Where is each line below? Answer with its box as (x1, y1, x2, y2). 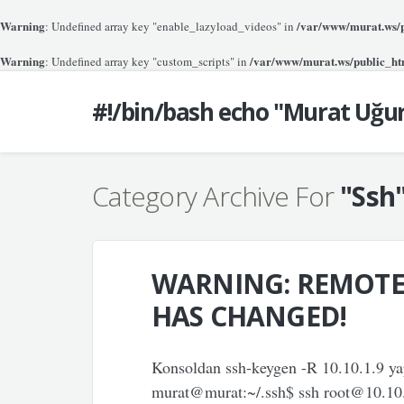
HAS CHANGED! (151, 298, 347, 335)
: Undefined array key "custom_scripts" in (45, 53, 250, 69)
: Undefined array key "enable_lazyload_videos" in (45, 18, 297, 34)
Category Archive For (92, 178, 341, 215)
